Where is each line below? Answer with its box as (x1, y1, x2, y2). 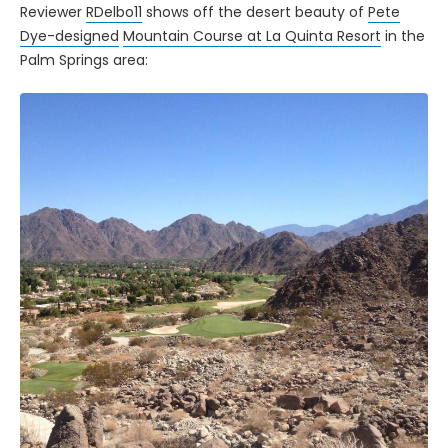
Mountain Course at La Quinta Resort (123, 25, 381, 46)
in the (381, 25, 425, 46)
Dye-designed (20, 25, 119, 46)
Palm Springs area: (20, 49, 148, 70)
